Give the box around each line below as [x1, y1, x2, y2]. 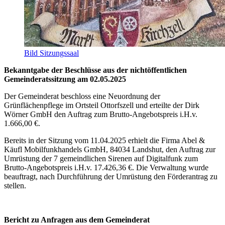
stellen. [4, 181, 26, 190]
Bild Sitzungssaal [24, 48, 79, 57]
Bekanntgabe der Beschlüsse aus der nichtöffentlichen [4, 65, 187, 74]
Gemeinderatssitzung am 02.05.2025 [4, 74, 126, 83]
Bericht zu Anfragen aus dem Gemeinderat [4, 215, 150, 224]
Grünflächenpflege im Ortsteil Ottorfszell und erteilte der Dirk [4, 100, 199, 109]
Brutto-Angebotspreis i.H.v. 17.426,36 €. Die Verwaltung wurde [4, 163, 208, 172]
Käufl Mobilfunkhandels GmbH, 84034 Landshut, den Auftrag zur [4, 145, 215, 154]
